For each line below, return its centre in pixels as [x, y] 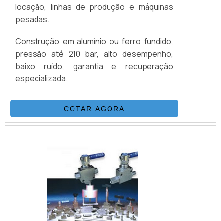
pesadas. [32, 19]
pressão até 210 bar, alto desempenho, [94, 54]
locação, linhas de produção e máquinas [94, 7]
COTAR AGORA [94, 109]
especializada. [41, 79]
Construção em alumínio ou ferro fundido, [94, 42]
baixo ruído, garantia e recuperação [94, 66]
